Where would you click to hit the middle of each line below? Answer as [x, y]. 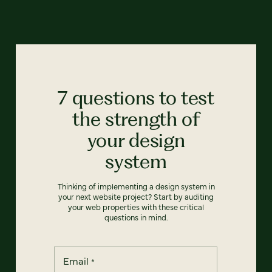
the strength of [136, 118]
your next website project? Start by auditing [136, 196]
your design [136, 140]
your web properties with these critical [136, 206]
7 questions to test [136, 97]
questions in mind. [136, 217]
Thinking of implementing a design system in [136, 186]
